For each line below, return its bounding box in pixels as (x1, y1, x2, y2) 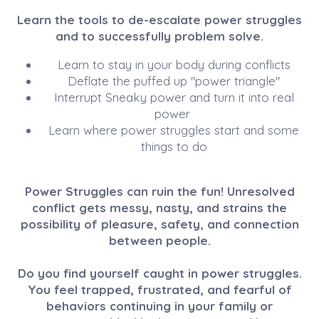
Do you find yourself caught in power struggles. (17, 266, 302, 281)
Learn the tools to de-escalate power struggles (17, 12, 302, 28)
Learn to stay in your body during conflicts (57, 57, 291, 73)
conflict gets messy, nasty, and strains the (32, 200, 287, 216)
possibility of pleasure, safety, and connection (20, 216, 299, 232)
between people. (108, 233, 211, 249)
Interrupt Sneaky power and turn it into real (53, 90, 294, 105)
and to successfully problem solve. (56, 28, 263, 44)
